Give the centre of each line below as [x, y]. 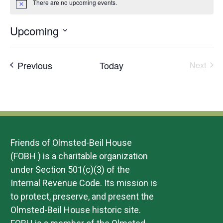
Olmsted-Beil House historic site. [76, 210]
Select [19, 44]
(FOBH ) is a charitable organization [79, 156]
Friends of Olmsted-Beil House [71, 142]
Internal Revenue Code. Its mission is [84, 183]
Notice [24, 5]
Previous [35, 65]
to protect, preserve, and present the [82, 196]
